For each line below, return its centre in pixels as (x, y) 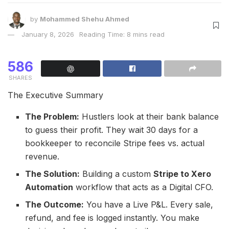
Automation (49, 187)
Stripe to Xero (182, 174)
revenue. (42, 156)
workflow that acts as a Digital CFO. (143, 187)
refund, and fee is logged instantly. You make (112, 218)
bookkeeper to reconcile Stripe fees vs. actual (115, 143)
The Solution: (53, 174)
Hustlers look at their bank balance (149, 117)
